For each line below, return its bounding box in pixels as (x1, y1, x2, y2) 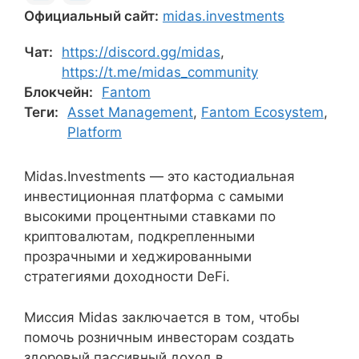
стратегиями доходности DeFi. (24, 268, 230, 284)
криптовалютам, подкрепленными (24, 228, 255, 244)
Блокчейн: (24, 84, 93, 100)
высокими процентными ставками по (24, 208, 276, 224)
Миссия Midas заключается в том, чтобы (24, 309, 300, 325)
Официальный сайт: (24, 8, 159, 24)
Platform (67, 124, 122, 140)
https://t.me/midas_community (62, 64, 258, 80)
